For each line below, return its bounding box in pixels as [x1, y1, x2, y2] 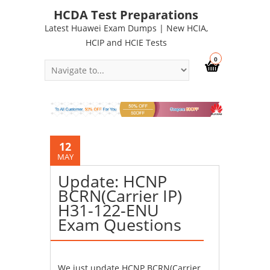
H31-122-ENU [58, 198, 160, 221]
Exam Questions [58, 213, 182, 236]
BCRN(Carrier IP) [58, 184, 183, 207]
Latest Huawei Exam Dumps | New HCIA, [44, 22, 208, 34]
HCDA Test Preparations [54, 7, 198, 23]
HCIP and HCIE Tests [85, 37, 167, 48]
